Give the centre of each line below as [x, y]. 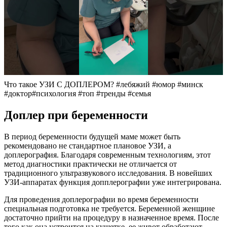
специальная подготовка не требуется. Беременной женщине [109, 208]
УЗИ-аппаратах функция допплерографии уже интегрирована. [113, 182]
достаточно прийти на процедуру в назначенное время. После [111, 217]
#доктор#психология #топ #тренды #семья [78, 93]
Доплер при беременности [76, 115]
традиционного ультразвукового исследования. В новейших [108, 173]
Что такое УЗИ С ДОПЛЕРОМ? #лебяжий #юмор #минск [104, 84]
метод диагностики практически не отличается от [90, 164]
